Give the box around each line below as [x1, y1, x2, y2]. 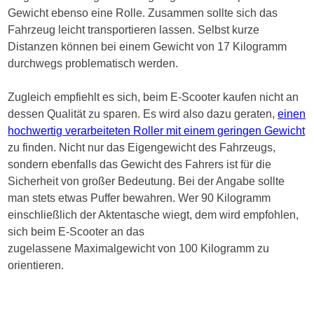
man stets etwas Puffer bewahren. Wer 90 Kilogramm [8, 192, 271, 205]
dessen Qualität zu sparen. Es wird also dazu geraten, [8, 108, 278, 121]
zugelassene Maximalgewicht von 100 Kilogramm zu [8, 243, 270, 255]
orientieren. [8, 259, 64, 272]
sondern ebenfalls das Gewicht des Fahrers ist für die [8, 158, 272, 171]
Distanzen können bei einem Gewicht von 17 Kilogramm [8, 41, 287, 53]
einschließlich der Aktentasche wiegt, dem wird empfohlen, [8, 209, 299, 221]
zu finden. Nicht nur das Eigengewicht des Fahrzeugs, [8, 142, 276, 154]
